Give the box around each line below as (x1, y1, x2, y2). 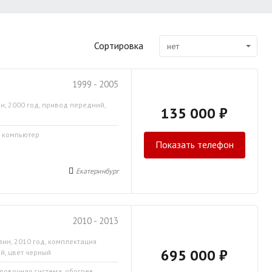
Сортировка (94, 39, 143, 52)
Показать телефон (155, 138, 234, 151)
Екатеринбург (76, 166, 119, 175)
